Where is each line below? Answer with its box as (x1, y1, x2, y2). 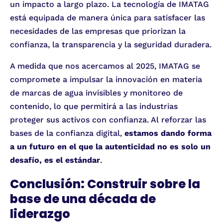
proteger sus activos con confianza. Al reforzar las (10, 115, 206, 125)
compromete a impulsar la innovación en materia (10, 75, 202, 85)
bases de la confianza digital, (10, 128, 124, 138)
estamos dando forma (124, 128, 212, 138)
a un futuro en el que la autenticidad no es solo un (10, 142, 211, 152)
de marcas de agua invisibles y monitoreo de (10, 88, 183, 98)
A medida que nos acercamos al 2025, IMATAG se (10, 61, 200, 71)
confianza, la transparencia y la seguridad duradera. (10, 40, 212, 50)
